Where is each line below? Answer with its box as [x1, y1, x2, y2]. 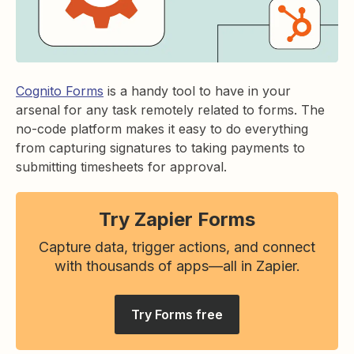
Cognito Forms [16, 83, 104, 99]
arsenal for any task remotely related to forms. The [16, 102, 325, 118]
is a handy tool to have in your [104, 83, 291, 99]
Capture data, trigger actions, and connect [39, 239, 315, 255]
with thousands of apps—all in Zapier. [54, 258, 300, 274]
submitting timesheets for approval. [16, 159, 231, 175]
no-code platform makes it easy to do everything [16, 121, 308, 137]
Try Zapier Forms [99, 208, 255, 231]
